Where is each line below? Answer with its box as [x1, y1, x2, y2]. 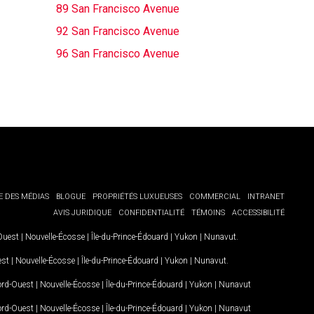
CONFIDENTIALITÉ [118, 208, 184, 217]
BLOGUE [56, 192, 86, 201]
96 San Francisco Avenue [55, 47, 179, 60]
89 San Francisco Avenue [55, 2, 179, 15]
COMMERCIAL [189, 192, 240, 201]
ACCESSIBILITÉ [232, 208, 285, 217]
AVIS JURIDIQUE [53, 208, 111, 217]
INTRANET [247, 192, 285, 201]
